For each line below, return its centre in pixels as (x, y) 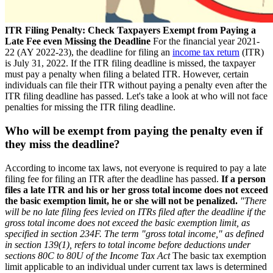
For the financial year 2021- (205, 41)
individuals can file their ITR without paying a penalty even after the (136, 85)
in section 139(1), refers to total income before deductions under (128, 244)
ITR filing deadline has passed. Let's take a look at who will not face (136, 96)
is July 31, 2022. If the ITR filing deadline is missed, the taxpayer (130, 63)
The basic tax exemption (218, 255)
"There (253, 200)
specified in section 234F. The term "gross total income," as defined (134, 233)
